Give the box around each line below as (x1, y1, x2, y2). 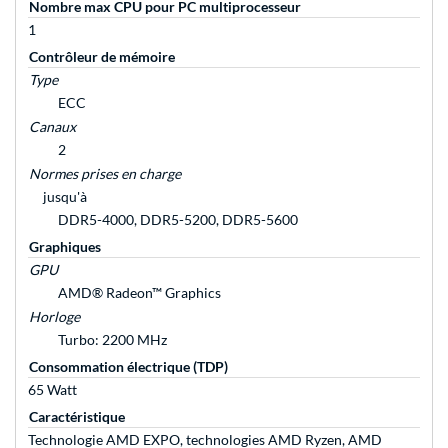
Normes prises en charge (29, 165, 181, 183)
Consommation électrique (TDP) (29, 358, 228, 376)
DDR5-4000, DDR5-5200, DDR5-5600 (58, 211, 298, 229)
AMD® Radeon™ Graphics (58, 284, 221, 302)
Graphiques (29, 238, 101, 256)
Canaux (29, 118, 76, 136)
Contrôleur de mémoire (29, 48, 175, 66)
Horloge (29, 308, 80, 326)
